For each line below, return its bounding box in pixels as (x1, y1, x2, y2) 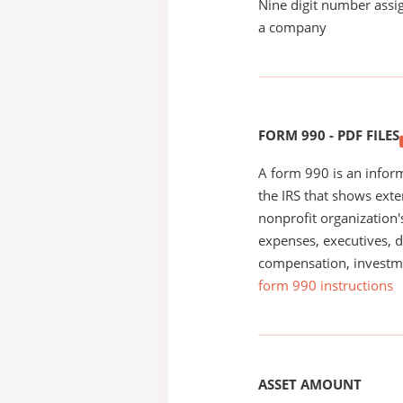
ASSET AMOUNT (258, 375, 362, 393)
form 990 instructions (258, 276, 393, 294)
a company (258, 18, 327, 36)
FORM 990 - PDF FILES (258, 125, 399, 144)
